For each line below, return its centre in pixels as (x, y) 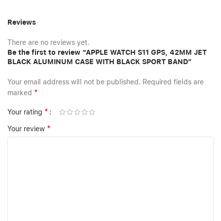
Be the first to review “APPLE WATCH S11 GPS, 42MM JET (107, 52)
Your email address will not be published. (74, 82)
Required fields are (173, 82)
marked (21, 92)
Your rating (26, 112)
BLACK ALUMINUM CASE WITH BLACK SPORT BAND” (100, 61)
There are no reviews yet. (48, 42)
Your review (27, 129)
